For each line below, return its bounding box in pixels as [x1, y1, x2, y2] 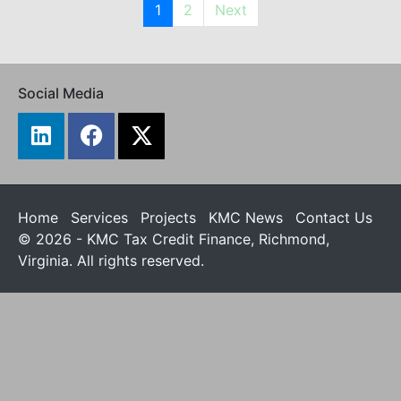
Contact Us [295, 208, 372, 226]
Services [71, 208, 128, 226]
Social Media [18, 83, 104, 102]
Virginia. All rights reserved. [18, 251, 204, 269]
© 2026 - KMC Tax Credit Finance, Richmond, [18, 229, 329, 248]
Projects [141, 208, 196, 226]
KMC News [209, 208, 283, 226]
